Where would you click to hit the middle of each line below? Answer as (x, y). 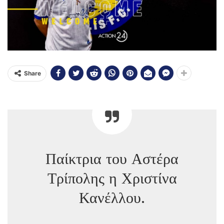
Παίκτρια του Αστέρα (112, 159)
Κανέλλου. (112, 198)
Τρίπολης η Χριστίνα (112, 178)
